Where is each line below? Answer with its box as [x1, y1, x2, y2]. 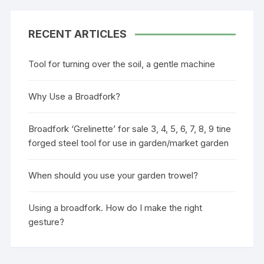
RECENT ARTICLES [28, 27, 127, 40]
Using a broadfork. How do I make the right [28, 202, 203, 213]
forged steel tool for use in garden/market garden [28, 137, 229, 148]
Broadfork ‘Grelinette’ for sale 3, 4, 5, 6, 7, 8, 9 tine [28, 123, 232, 134]
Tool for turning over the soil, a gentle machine [28, 58, 216, 70]
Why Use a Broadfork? [28, 90, 121, 102]
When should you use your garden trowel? [28, 169, 199, 181]
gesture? [28, 216, 65, 227]
